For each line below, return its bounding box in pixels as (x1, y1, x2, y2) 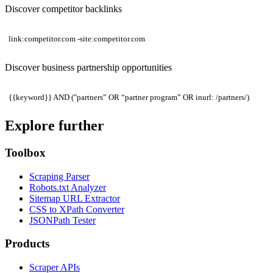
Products (5, 237, 49, 250)
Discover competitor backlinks (5, 3, 122, 14)
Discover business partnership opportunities (5, 62, 172, 73)
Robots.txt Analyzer (29, 182, 106, 193)
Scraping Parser (29, 171, 90, 182)
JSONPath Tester (29, 214, 96, 225)
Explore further (5, 117, 104, 133)
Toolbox (5, 146, 46, 159)
